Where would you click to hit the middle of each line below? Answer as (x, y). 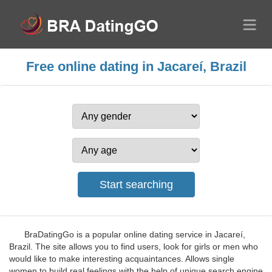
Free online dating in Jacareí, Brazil (136, 66)
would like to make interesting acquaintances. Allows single (122, 259)
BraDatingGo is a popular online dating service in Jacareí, (135, 234)
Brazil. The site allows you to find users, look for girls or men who (134, 246)
